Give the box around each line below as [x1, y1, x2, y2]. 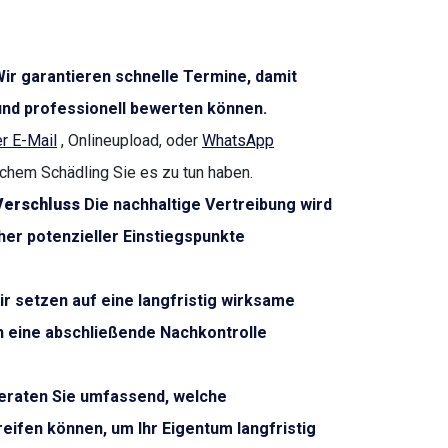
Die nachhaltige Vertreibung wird [80, 195, 332, 214]
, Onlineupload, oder [57, 131, 202, 150]
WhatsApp [202, 131, 274, 150]
